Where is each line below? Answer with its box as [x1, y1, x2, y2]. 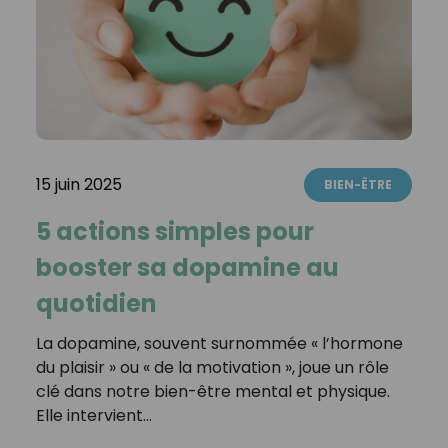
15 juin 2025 [35, 173, 122, 197]
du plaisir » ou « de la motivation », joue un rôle [35, 356, 389, 380]
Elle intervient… [35, 404, 152, 428]
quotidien [35, 287, 157, 321]
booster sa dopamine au [35, 251, 339, 285]
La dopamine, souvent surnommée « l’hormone [35, 332, 403, 356]
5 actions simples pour [35, 215, 314, 249]
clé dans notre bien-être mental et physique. [35, 380, 390, 404]
